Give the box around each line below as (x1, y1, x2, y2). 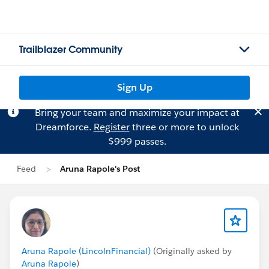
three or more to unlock (129, 121, 239, 133)
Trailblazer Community (19, 43, 122, 56)
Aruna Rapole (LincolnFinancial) (22, 246, 151, 256)
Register (93, 121, 130, 133)
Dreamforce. (35, 121, 94, 133)
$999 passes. (107, 135, 166, 148)
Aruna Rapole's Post (60, 163, 140, 174)
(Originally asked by (151, 246, 232, 256)
